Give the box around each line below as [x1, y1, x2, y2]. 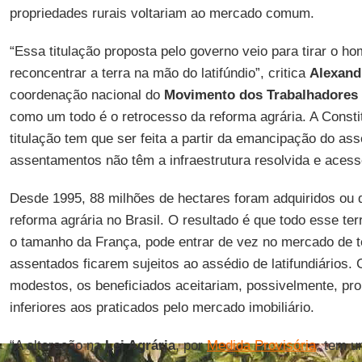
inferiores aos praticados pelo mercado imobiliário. [9, 300, 314, 315]
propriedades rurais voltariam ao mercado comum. [9, 6, 314, 21]
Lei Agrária [100, 338, 175, 353]
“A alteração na [9, 338, 101, 353]
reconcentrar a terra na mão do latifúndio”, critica [9, 65, 309, 81]
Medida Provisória [206, 338, 316, 353]
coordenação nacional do [9, 87, 164, 103]
